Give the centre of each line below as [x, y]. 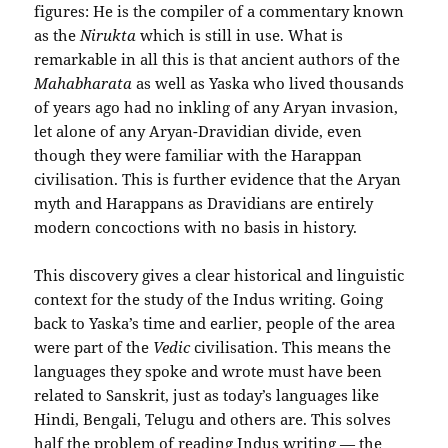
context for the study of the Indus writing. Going [209, 298]
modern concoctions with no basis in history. [196, 226]
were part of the [94, 346]
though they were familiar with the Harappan [198, 154]
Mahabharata [85, 82]
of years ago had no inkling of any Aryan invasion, [216, 106]
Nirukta [110, 34]
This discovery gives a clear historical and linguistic [219, 274]
